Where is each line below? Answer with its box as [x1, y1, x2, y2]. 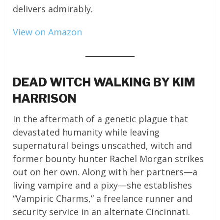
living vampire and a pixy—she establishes [13, 179, 192, 192]
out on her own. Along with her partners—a [13, 166, 198, 178]
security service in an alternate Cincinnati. [13, 206, 191, 218]
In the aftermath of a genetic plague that [13, 113, 189, 125]
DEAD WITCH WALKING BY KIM [13, 75, 195, 90]
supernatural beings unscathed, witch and [13, 139, 192, 152]
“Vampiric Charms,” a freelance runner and [13, 192, 193, 205]
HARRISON [13, 91, 77, 106]
